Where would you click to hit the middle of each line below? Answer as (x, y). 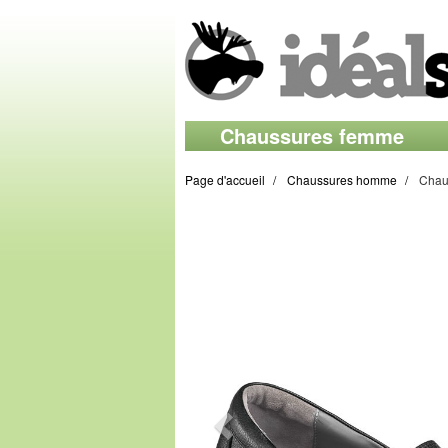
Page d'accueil (225, 179)
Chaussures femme (312, 135)
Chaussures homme (342, 179)
